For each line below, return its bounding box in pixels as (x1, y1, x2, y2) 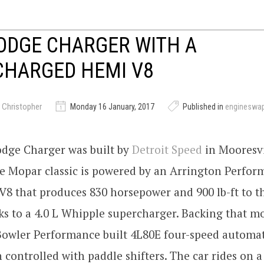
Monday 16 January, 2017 (68, 102, 156, 111)
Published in (181, 102, 225, 111)
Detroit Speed (132, 142, 202, 157)
